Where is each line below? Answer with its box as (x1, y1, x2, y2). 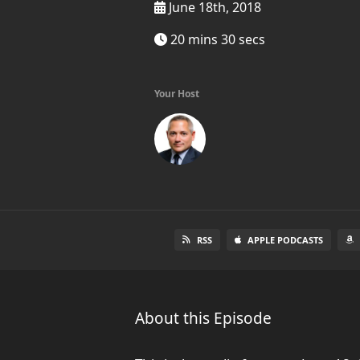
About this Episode (135, 308, 272, 329)
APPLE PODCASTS (247, 234, 324, 246)
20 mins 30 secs (167, 31, 265, 48)
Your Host (154, 87, 199, 100)
